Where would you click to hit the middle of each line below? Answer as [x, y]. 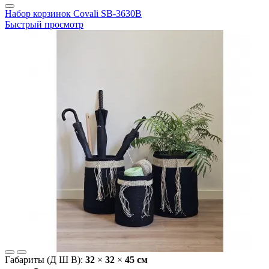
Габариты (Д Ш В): [45, 260]
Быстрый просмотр [44, 25]
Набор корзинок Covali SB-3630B [73, 14]
